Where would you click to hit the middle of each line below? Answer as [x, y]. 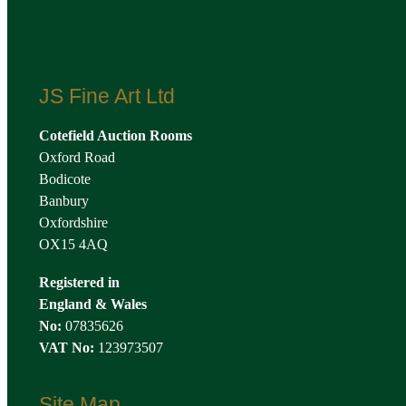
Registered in [79, 283]
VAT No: [67, 348]
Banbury [64, 201]
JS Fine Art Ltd [107, 97]
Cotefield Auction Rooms [116, 136]
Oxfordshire [73, 223]
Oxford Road [77, 158]
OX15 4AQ [73, 245]
